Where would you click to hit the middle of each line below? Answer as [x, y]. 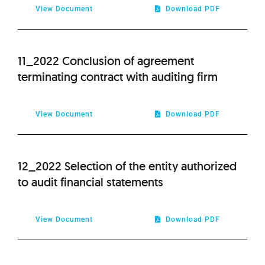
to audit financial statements [90, 182]
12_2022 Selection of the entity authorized [127, 166]
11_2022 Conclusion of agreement [106, 61]
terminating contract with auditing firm [117, 77]
